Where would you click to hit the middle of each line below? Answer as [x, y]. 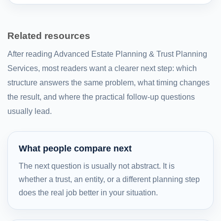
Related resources [49, 36]
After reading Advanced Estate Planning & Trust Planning [107, 54]
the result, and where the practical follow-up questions [101, 97]
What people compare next [75, 148]
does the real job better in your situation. [88, 192]
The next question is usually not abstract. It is [97, 166]
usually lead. [30, 111]
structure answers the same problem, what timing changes [109, 82]
